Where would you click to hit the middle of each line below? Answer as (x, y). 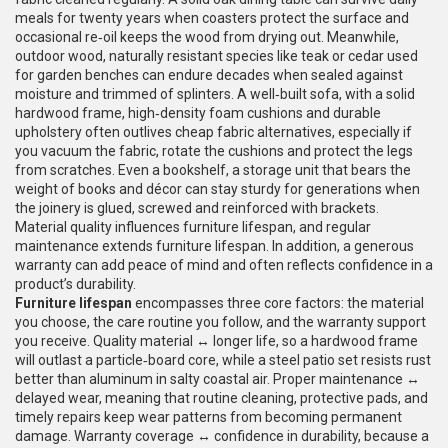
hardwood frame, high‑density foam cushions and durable (198, 113)
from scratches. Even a (89, 170)
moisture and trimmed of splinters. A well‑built (162, 94)
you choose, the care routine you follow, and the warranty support (220, 322)
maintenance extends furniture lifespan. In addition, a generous (214, 246)
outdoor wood (59, 56)
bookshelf (194, 170)
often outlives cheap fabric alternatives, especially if (247, 132)
